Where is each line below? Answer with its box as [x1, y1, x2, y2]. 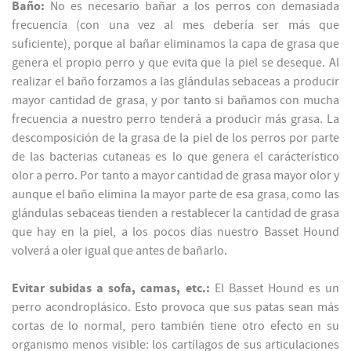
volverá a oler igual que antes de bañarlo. [12, 244, 227, 259]
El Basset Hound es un [214, 281, 340, 296]
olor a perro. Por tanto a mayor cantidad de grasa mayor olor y [12, 168, 339, 183]
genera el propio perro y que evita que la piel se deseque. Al [12, 56, 339, 71]
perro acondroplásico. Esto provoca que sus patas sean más [12, 300, 339, 315]
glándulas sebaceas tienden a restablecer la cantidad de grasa [12, 206, 339, 221]
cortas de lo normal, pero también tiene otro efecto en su [12, 319, 339, 334]
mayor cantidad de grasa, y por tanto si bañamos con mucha [12, 93, 339, 108]
